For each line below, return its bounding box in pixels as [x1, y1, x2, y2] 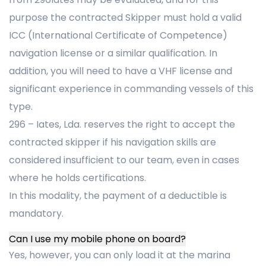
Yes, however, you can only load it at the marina [9, 248, 230, 262]
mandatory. [9, 207, 64, 220]
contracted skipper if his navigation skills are [9, 135, 216, 149]
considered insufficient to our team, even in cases [9, 153, 239, 167]
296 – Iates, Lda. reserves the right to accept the [9, 118, 235, 131]
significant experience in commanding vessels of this [9, 82, 254, 96]
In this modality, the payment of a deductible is [9, 189, 227, 202]
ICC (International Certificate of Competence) [9, 28, 227, 42]
